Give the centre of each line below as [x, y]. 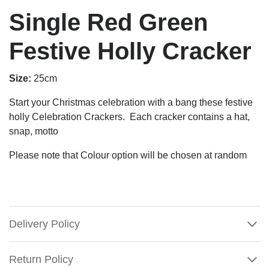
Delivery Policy [44, 224]
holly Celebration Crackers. [68, 116]
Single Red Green [108, 22]
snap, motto [34, 131]
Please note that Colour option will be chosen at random [128, 155]
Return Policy [41, 259]
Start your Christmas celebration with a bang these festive [131, 102]
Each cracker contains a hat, [189, 116]
